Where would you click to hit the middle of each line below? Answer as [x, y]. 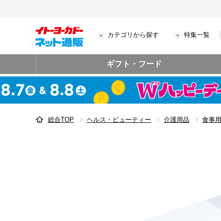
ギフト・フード [134, 64]
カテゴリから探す [133, 35]
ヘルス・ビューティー [119, 120]
